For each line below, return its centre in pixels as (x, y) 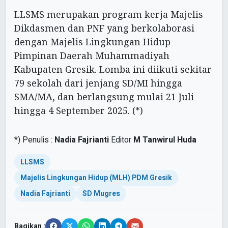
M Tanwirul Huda (165, 140)
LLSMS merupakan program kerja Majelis (109, 15)
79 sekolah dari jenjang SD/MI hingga (98, 83)
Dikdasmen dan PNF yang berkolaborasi (104, 28)
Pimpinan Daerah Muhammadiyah (92, 56)
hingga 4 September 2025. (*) (79, 111)
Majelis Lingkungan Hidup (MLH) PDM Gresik (96, 178)
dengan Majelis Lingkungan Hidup (92, 42)
